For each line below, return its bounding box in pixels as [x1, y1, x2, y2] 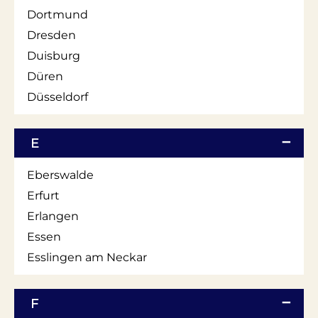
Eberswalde [27, 168, 94, 182]
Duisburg [27, 48, 80, 62]
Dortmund [27, 7, 88, 21]
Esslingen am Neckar [27, 250, 147, 264]
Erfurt [27, 188, 60, 202]
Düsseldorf [27, 89, 88, 104]
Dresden [27, 28, 76, 42]
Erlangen [27, 209, 79, 223]
